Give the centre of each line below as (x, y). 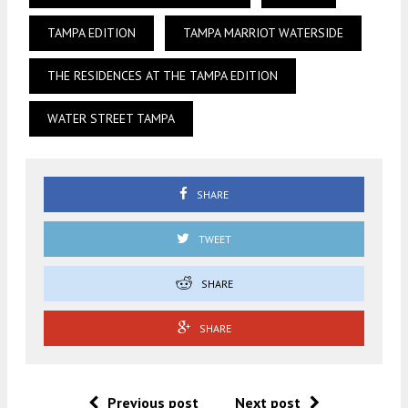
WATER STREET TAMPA (111, 118)
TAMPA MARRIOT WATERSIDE (263, 32)
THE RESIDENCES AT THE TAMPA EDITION (163, 75)
